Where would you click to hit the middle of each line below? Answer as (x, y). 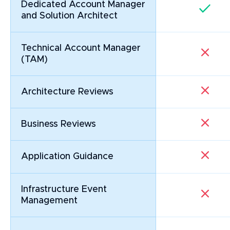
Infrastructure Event (64, 190)
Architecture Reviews (67, 92)
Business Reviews (59, 124)
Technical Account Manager (81, 49)
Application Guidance (67, 157)
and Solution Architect (69, 16)
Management (49, 201)
